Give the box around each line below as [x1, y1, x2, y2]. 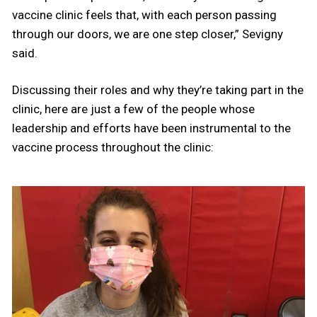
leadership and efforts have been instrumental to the [12, 120, 291, 135]
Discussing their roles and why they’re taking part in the [12, 82, 304, 97]
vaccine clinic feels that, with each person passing [12, 8, 277, 23]
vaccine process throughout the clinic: [12, 139, 214, 154]
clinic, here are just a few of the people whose [12, 101, 255, 116]
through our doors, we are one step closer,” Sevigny [12, 27, 283, 42]
